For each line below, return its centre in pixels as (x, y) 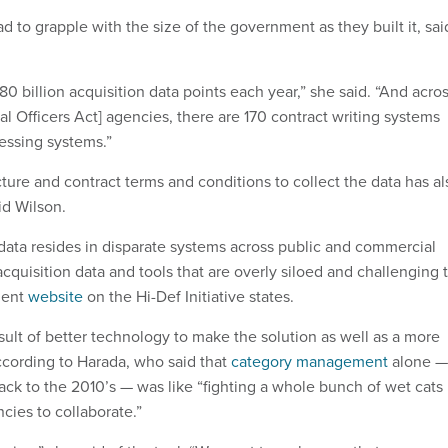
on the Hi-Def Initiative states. (188, 296)
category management (309, 361)
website (55, 296)
